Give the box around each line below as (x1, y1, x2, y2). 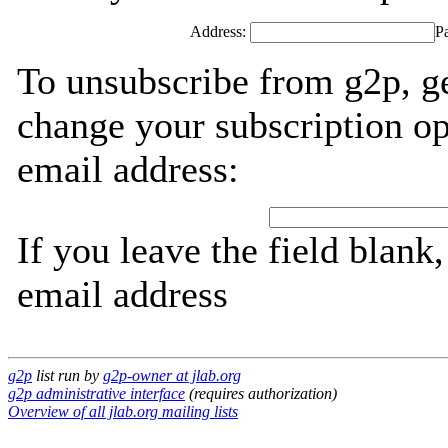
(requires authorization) (185, 385, 337, 402)
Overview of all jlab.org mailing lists (8, 403, 238, 420)
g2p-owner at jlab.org (103, 367, 241, 384)
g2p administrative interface (8, 385, 185, 402)
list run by (32, 367, 103, 384)
